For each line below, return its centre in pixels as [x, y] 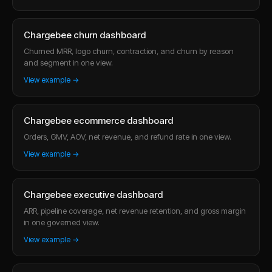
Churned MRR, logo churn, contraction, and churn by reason [129, 51]
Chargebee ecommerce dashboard [98, 120]
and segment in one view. [68, 62]
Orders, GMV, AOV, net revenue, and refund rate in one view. [127, 136]
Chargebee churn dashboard [85, 35]
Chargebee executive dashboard [93, 194]
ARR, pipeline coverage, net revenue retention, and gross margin [135, 210]
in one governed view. [62, 222]
